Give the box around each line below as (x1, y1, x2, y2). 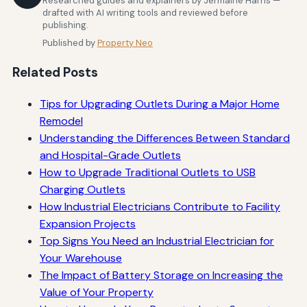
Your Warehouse (39, 250, 122, 265)
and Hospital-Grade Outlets (39, 147, 181, 162)
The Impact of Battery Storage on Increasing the (39, 267, 283, 282)
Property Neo (97, 37, 153, 49)
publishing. (42, 19, 88, 32)
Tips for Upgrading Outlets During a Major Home (39, 96, 280, 111)
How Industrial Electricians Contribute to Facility (39, 199, 280, 214)
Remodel (39, 113, 83, 128)
